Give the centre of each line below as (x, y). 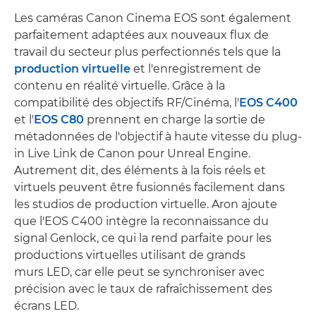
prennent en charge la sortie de (175, 120)
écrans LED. (47, 306)
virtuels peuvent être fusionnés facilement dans (150, 188)
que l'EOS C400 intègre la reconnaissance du (141, 221)
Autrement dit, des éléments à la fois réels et (140, 171)
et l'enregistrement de (196, 69)
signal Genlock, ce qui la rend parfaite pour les (143, 238)
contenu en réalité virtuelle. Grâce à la (120, 86)
